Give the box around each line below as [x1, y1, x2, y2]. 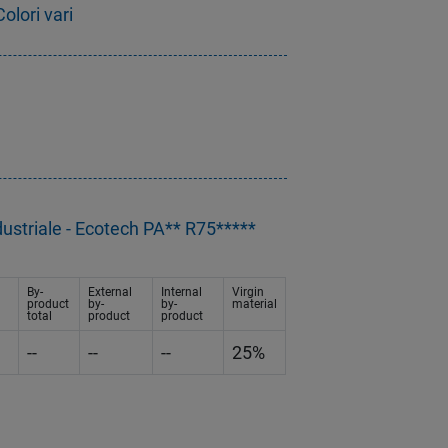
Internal [161, 285, 202, 300]
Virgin [232, 285, 264, 300]
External [88, 285, 132, 300]
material [232, 297, 277, 312]
